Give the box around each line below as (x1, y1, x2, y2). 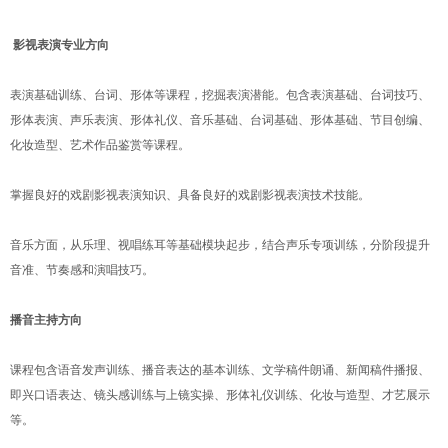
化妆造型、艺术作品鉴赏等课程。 (10, 137, 196, 152)
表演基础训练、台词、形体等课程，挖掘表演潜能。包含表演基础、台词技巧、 (10, 87, 430, 102)
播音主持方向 (10, 312, 97, 327)
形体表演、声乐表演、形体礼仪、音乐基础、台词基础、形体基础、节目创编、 (10, 112, 430, 127)
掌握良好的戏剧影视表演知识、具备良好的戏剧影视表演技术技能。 (10, 187, 373, 202)
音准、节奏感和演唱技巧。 (10, 262, 160, 277)
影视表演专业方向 (10, 37, 115, 52)
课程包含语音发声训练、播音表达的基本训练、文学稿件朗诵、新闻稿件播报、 (10, 362, 430, 377)
